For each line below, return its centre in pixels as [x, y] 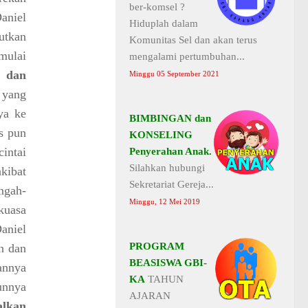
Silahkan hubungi [167, 167]
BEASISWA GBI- [168, 262]
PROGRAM [157, 246]
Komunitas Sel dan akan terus [193, 40]
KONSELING [161, 134]
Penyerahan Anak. [170, 151]
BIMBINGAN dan [170, 118]
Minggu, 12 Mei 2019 [165, 201]
